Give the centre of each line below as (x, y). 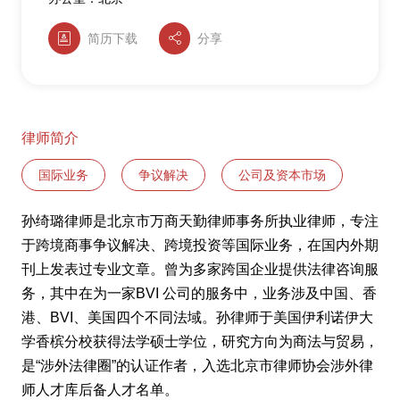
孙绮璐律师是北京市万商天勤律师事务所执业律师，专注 (200, 221)
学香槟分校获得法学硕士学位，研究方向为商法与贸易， (200, 342)
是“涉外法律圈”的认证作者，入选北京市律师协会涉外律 (197, 366)
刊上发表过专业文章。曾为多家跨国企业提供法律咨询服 (200, 270)
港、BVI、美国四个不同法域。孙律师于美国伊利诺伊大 (197, 318)
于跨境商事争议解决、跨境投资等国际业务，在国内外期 (200, 246)
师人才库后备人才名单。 (100, 390)
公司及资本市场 (282, 175)
